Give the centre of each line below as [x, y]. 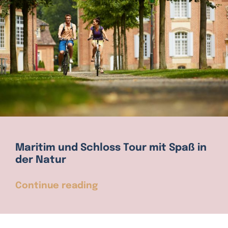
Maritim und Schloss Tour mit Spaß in [111, 148]
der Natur [40, 160]
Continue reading [56, 186]
